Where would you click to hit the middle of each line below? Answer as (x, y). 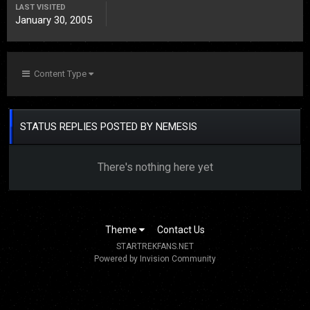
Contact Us (181, 230)
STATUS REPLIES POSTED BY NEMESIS (109, 127)
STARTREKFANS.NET (155, 247)
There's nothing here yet (155, 167)
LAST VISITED (40, 7)
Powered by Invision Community (155, 259)
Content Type (59, 74)
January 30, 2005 (54, 20)
